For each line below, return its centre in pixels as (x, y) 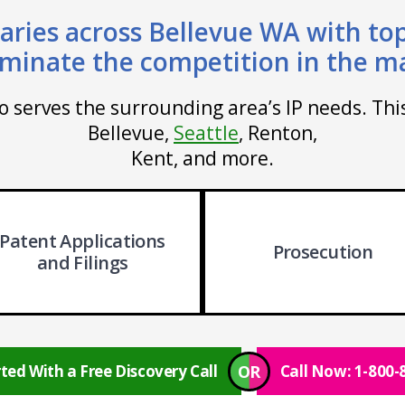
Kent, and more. (202, 158)
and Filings (82, 263)
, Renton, (278, 133)
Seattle (206, 133)
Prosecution (323, 252)
